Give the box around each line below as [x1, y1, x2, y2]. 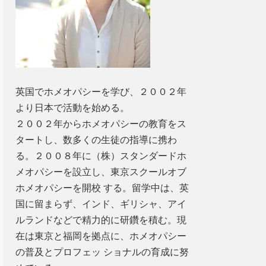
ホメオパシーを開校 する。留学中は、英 [15, 183, 189, 193]
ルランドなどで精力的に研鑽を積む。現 [15, 215, 186, 225]
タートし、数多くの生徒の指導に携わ [15, 135, 177, 145]
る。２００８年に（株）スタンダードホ [15, 151, 186, 161]
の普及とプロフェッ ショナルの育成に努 [15, 247, 189, 257]
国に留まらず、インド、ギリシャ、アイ [15, 199, 186, 209]
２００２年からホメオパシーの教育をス [15, 119, 186, 129]
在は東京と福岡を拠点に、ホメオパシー [15, 231, 186, 241]
